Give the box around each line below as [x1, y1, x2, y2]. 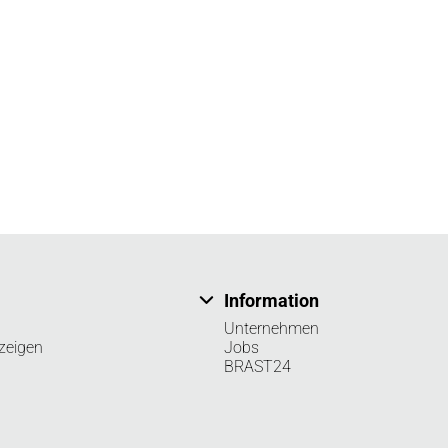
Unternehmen [224, 318, 319, 338]
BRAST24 [224, 356, 291, 376]
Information [224, 289, 319, 311]
